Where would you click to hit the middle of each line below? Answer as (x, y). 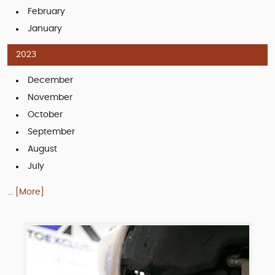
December (50, 80)
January (45, 29)
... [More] (26, 192)
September (51, 132)
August (42, 149)
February (46, 11)
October (45, 114)
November (50, 97)
